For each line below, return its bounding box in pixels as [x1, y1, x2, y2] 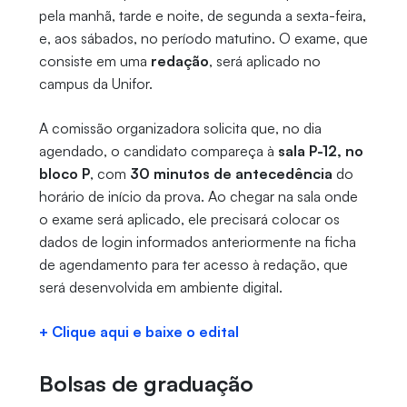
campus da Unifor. [38, 74, 153, 94]
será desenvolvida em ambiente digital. [38, 278, 286, 297]
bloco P [38, 164, 90, 184]
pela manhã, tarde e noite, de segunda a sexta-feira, [38, 6, 366, 25]
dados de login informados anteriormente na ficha [38, 233, 356, 252]
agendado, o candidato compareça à [38, 142, 278, 161]
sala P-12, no [277, 142, 363, 161]
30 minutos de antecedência [129, 164, 333, 184]
